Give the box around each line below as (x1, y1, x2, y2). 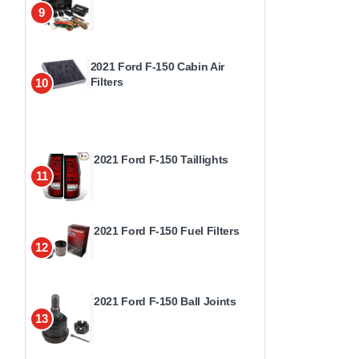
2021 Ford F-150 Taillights (94, 152, 228, 166)
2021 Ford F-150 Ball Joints (94, 295, 236, 309)
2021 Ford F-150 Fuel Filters (94, 224, 240, 238)
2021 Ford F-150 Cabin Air (90, 59, 224, 73)
